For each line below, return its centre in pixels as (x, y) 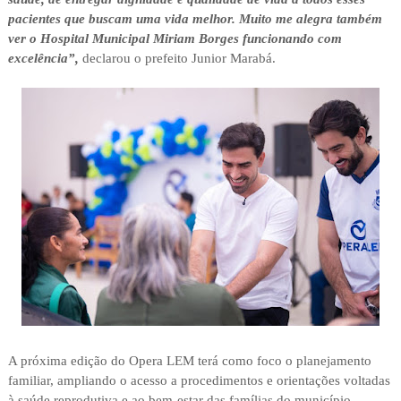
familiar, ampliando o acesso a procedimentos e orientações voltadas (199, 381)
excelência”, (43, 59)
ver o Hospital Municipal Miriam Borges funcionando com (175, 39)
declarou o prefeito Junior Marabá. (177, 59)
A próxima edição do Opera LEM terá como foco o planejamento (189, 361)
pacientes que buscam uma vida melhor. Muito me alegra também (195, 19)
